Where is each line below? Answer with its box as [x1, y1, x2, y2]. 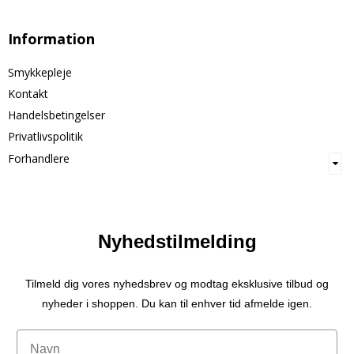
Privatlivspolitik [8, 129, 83, 145]
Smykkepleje [8, 65, 72, 81]
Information [8, 29, 95, 49]
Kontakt [8, 86, 48, 102]
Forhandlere [8, 151, 70, 167]
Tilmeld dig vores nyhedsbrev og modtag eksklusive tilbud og [25, 277, 329, 290]
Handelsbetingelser [8, 107, 105, 123]
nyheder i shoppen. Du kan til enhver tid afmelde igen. [42, 296, 312, 310]
